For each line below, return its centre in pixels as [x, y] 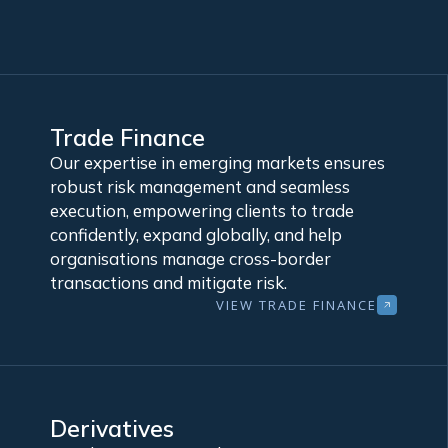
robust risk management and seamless [199, 187]
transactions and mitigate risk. [168, 283]
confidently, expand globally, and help [195, 235]
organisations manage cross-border [190, 259]
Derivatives [111, 429]
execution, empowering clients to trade [201, 211]
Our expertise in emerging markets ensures [217, 163]
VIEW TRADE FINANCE [296, 304]
